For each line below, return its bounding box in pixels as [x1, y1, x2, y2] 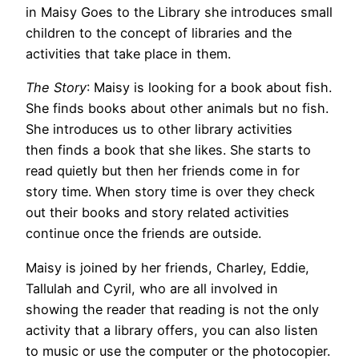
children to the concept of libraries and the [26, 24, 292, 41]
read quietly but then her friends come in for [26, 163, 300, 179]
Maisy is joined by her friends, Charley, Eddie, [26, 259, 309, 276]
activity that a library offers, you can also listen [26, 321, 318, 338]
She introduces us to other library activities [26, 121, 292, 138]
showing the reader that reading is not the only [26, 301, 319, 317]
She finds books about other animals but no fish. [26, 100, 329, 117]
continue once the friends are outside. [26, 225, 261, 242]
